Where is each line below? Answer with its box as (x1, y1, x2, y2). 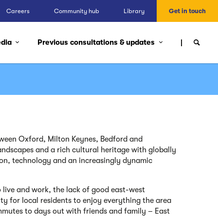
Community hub (54, 7, 99, 15)
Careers (6, 7, 30, 15)
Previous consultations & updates (37, 38, 157, 47)
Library (124, 7, 145, 15)
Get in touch (169, 7, 206, 15)
